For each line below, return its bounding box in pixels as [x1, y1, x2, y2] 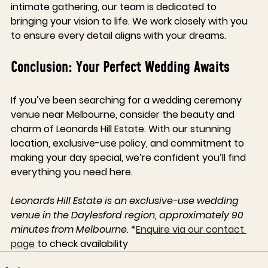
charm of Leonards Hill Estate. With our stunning [11, 122, 233, 136]
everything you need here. [11, 165, 133, 179]
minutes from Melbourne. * [11, 223, 136, 237]
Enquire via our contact [136, 223, 246, 237]
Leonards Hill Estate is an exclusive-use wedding [11, 194, 241, 208]
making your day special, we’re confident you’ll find [11, 151, 248, 165]
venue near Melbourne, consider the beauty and [11, 108, 237, 122]
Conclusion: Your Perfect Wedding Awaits [11, 57, 230, 78]
